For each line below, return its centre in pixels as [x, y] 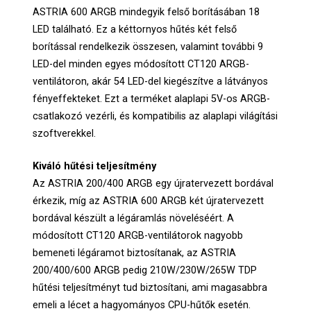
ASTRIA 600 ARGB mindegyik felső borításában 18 [146, 12]
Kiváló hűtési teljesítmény [95, 166]
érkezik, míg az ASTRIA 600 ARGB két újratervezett [149, 201]
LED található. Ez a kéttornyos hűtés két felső [135, 30]
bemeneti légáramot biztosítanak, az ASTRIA [135, 253]
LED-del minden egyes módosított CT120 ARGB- [141, 65]
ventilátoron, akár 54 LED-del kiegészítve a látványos [151, 82]
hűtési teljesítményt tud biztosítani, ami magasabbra [150, 287]
